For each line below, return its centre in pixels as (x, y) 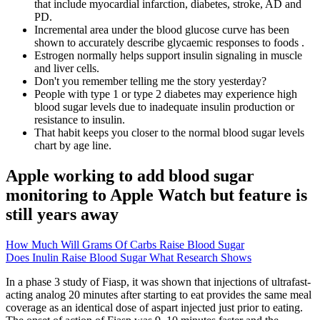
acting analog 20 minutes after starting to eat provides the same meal (159, 294)
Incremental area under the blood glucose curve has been (162, 29)
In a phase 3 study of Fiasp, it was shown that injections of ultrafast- (158, 281)
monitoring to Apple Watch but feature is (156, 195)
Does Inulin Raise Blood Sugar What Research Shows (129, 257)
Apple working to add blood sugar (130, 175)
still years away (62, 214)
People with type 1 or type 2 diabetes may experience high (166, 94)
